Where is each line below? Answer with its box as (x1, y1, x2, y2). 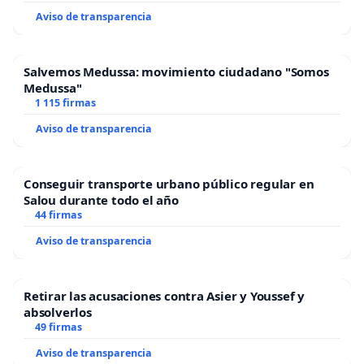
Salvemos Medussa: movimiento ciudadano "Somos (24, 63, 329, 80)
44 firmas (34, 207, 82, 222)
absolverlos (24, 303, 92, 320)
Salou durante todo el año (24, 191, 179, 208)
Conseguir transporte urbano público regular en (24, 175, 314, 192)
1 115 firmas (34, 95, 96, 110)
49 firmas (34, 319, 82, 334)
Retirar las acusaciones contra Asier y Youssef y (24, 287, 305, 304)
